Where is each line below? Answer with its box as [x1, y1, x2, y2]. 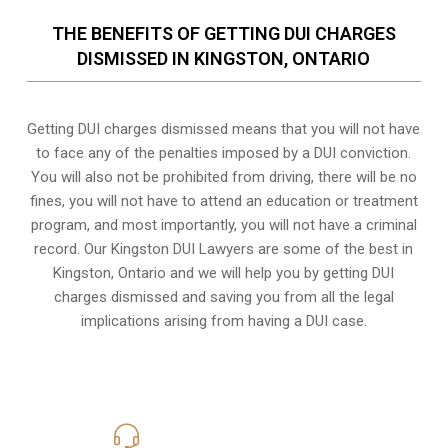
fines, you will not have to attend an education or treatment [29, 191, 418, 210]
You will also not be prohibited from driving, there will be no [30, 167, 417, 186]
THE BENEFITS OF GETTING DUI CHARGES [51, 22, 396, 44]
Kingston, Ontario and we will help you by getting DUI [53, 263, 395, 282]
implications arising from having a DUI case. [80, 311, 367, 330]
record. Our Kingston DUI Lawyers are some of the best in [34, 239, 414, 258]
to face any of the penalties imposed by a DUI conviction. [36, 143, 412, 162]
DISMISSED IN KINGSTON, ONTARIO [77, 47, 371, 69]
